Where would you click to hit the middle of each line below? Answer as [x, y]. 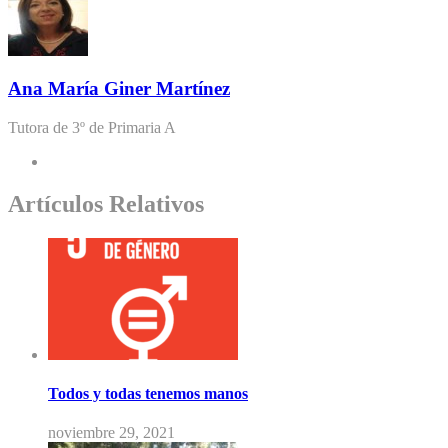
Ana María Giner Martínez [119, 89]
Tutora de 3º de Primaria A [92, 128]
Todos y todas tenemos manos [148, 394]
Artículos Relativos [106, 204]
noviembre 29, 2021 [111, 433]
